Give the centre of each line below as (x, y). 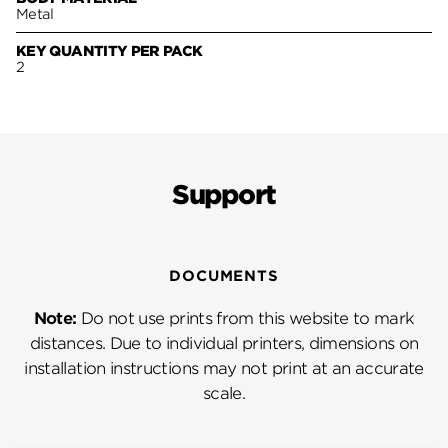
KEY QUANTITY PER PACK (109, 51)
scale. (224, 393)
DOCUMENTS (224, 276)
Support (224, 194)
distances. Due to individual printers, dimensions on (224, 343)
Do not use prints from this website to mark (245, 318)
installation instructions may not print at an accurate (224, 368)
